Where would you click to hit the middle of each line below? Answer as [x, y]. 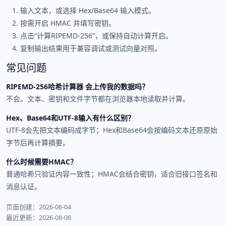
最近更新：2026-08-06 [39, 217]
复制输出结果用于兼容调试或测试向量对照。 [91, 48]
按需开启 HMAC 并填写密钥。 [68, 23]
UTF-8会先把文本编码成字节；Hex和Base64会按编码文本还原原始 [112, 130]
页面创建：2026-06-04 [39, 207]
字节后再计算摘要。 [38, 142]
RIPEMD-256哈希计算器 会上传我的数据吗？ [77, 86]
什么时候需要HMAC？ [42, 161]
